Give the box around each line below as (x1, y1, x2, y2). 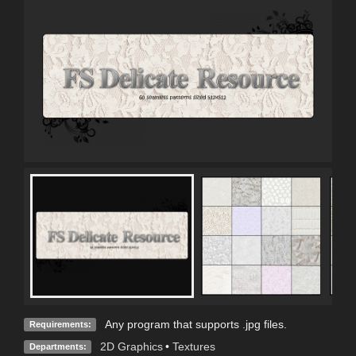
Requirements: (29, 319, 91, 329)
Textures (172, 339, 215, 353)
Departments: (29, 341, 87, 351)
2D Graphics (99, 339, 163, 353)
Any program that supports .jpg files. (104, 317, 287, 331)
